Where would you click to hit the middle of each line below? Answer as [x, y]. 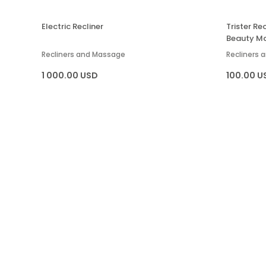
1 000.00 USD [70, 75]
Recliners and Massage [83, 54]
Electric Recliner [72, 27]
